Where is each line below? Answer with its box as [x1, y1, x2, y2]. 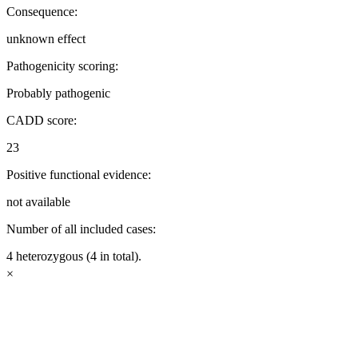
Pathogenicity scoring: [6, 59, 118, 74]
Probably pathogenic [6, 86, 110, 101]
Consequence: [6, 5, 78, 19]
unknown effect [6, 32, 86, 46]
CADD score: [6, 113, 77, 128]
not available [6, 195, 70, 209]
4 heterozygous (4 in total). [6, 249, 141, 264]
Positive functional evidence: [6, 168, 151, 182]
